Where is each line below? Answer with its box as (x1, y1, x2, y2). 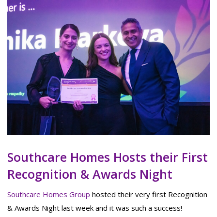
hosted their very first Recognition (90, 189, 207, 199)
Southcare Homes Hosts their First (7, 148, 208, 165)
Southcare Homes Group (7, 189, 90, 199)
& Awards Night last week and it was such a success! (7, 202, 182, 213)
